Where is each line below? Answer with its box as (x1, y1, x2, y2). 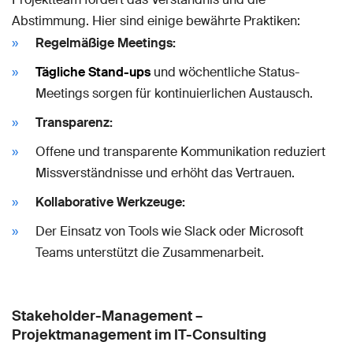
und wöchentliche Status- (150, 63, 299, 80)
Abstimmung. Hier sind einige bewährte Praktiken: (12, 12, 300, 29)
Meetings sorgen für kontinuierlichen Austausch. (35, 84, 313, 102)
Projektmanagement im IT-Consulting (12, 325, 266, 344)
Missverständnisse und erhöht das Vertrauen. (35, 164, 295, 181)
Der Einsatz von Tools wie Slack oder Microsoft (35, 222, 303, 240)
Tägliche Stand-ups (35, 63, 150, 80)
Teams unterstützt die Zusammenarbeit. (35, 243, 264, 261)
